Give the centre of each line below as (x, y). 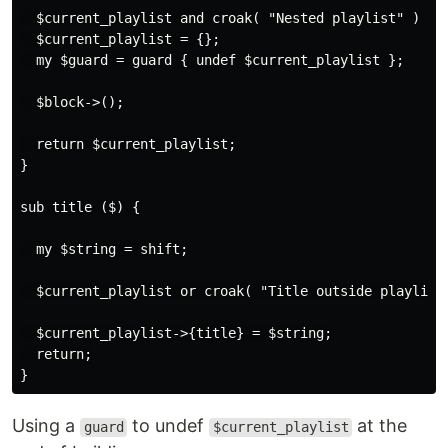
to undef (168, 426)
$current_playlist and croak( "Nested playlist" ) (220, 18)
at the (380, 426)
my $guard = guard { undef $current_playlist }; (212, 60)
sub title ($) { (80, 207)
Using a (46, 426)
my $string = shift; (104, 249)
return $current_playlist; (128, 144)
